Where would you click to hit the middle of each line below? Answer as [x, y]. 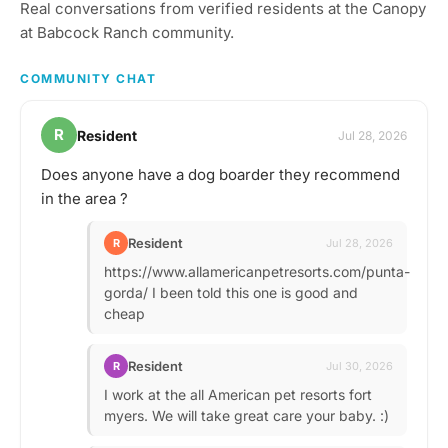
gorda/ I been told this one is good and [231, 292]
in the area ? [84, 198]
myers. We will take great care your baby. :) [246, 415]
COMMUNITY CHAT [88, 78]
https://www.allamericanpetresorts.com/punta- [257, 271]
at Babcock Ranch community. [127, 32]
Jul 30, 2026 [359, 365]
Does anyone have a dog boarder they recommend [220, 174]
